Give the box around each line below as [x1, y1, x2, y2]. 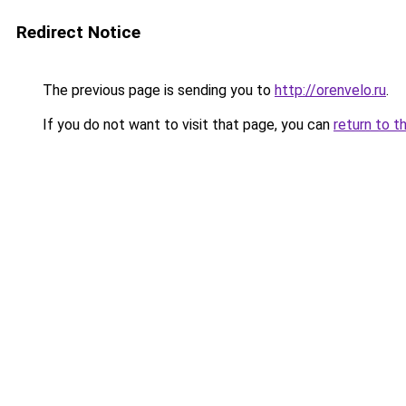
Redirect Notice [16, 22, 140, 43]
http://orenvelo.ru [275, 82, 386, 99]
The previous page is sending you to [39, 82, 275, 99]
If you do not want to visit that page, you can [39, 116, 333, 133]
